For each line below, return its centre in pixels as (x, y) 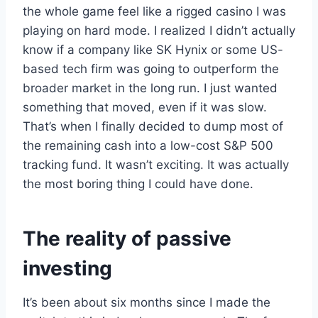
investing (67, 269)
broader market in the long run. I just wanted (150, 88)
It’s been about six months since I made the (147, 303)
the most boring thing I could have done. (138, 184)
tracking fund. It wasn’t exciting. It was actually (156, 165)
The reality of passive (127, 239)
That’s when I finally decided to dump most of (153, 127)
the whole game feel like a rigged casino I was (154, 12)
